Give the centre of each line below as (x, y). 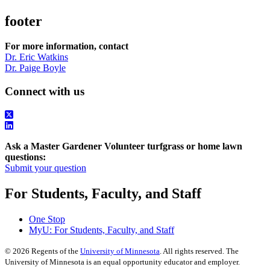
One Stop (47, 219)
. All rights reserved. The (199, 251)
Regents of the (55, 251)
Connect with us (45, 92)
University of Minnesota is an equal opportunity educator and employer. (122, 262)
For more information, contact (67, 46)
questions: (25, 157)
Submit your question (46, 168)
